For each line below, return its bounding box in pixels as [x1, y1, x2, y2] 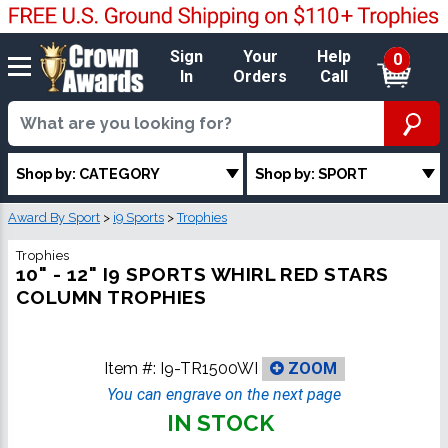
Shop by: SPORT [255, 164, 369, 182]
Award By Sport [8, 210, 100, 226]
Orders [233, 66, 288, 86]
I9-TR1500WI [159, 358, 258, 378]
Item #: [103, 358, 160, 378]
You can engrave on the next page [107, 385, 341, 405]
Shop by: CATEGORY [16, 164, 160, 182]
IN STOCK [166, 410, 274, 437]
